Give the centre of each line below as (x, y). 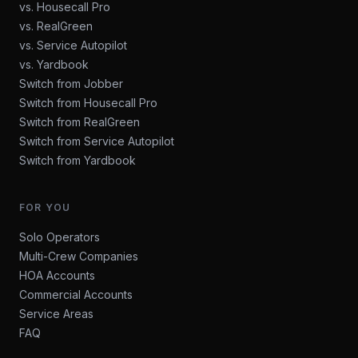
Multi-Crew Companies (79, 256)
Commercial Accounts (76, 294)
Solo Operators (60, 237)
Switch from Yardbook (78, 160)
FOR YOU (45, 207)
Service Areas (56, 314)
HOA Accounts (57, 275)
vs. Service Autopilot (73, 45)
